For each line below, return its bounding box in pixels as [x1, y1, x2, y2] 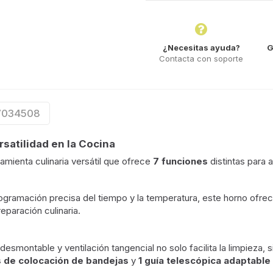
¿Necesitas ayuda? [162, 42, 240, 52]
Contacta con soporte [159, 53, 244, 63]
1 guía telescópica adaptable [138, 254, 271, 266]
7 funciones [153, 155, 208, 167]
